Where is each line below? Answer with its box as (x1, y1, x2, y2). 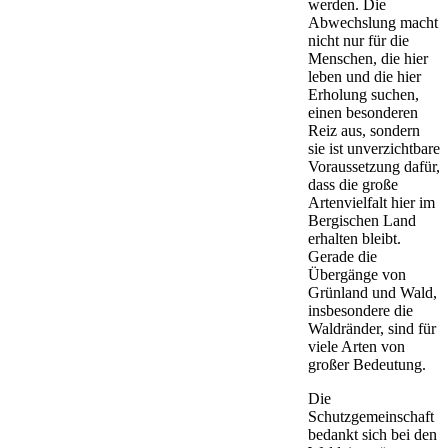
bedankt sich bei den (308, 425, 437, 443)
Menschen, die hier (308, 49, 428, 67)
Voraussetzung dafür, (308, 157, 440, 175)
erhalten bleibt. (308, 229, 401, 247)
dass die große (308, 175, 398, 193)
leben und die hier (308, 67, 421, 85)
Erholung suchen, (308, 85, 419, 103)
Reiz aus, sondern (308, 121, 420, 139)
